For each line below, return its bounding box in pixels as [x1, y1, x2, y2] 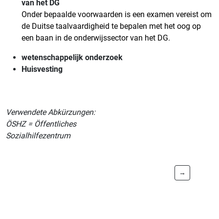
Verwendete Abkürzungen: [6, 108, 95, 117]
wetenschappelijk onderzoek [22, 53, 123, 63]
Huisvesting [22, 65, 63, 74]
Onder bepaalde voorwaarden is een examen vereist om [22, 10, 212, 20]
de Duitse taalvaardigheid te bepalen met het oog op [22, 22, 201, 31]
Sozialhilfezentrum [6, 131, 70, 141]
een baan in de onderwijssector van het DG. [22, 33, 170, 43]
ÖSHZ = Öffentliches [6, 119, 76, 129]
